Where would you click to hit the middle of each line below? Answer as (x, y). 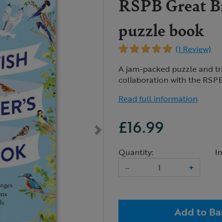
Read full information (158, 99)
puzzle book (161, 29)
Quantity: (136, 152)
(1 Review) (194, 49)
